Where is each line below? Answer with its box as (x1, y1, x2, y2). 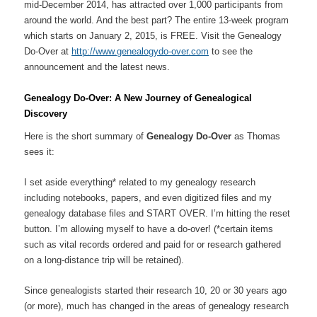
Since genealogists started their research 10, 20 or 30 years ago (24, 285, 287, 296)
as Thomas (234, 131, 281, 142)
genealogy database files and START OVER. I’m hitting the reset (24, 208, 291, 219)
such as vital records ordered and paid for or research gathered (24, 239, 282, 250)
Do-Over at (24, 46, 72, 57)
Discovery (24, 108, 68, 119)
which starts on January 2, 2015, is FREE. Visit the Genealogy (24, 30, 282, 42)
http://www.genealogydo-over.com (71, 46, 209, 57)
